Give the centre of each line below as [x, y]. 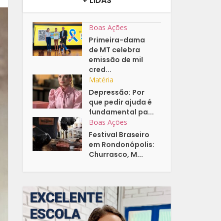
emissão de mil [116, 60]
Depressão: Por [117, 92]
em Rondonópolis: [122, 145]
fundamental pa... [122, 112]
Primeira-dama [117, 40]
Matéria [101, 80]
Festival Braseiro [119, 135]
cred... [100, 70]
